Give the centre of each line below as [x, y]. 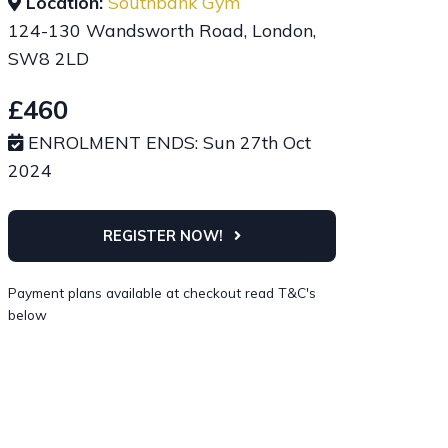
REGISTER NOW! [161, 236]
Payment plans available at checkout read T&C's [162, 293]
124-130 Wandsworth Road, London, [162, 30]
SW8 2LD [49, 58]
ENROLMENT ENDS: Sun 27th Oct [170, 141]
